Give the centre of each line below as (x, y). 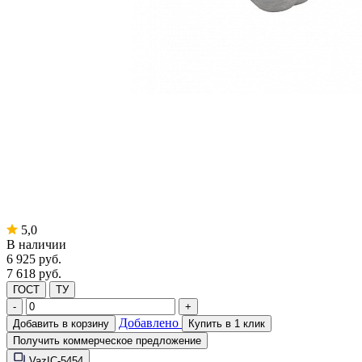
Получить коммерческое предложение (107, 340)
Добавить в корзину (61, 323)
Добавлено (150, 322)
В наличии (36, 244)
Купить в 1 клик (227, 323)
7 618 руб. (34, 273)
